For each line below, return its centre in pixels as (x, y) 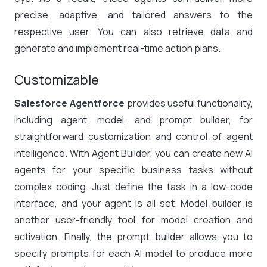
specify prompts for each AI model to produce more (133, 253)
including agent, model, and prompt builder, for (133, 120)
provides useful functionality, (188, 103)
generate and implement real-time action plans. (117, 48)
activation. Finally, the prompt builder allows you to (133, 237)
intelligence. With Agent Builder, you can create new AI (133, 153)
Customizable (58, 80)
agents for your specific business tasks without (133, 170)
